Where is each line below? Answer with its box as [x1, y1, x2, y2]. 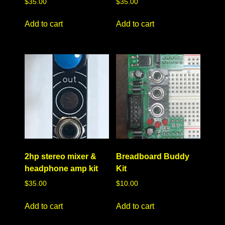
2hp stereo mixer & [25, 152, 97, 161]
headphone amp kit [25, 164, 98, 173]
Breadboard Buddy [116, 152, 189, 161]
